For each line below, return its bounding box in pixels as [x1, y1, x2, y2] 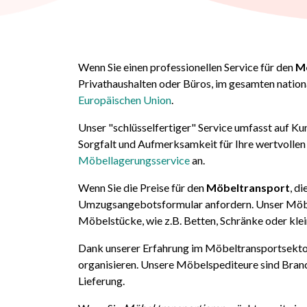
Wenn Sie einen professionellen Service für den [78, 60, 295, 74]
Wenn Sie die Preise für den [78, 181, 206, 195]
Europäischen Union [78, 93, 171, 107]
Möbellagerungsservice [78, 153, 190, 167]
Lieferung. [78, 274, 125, 288]
